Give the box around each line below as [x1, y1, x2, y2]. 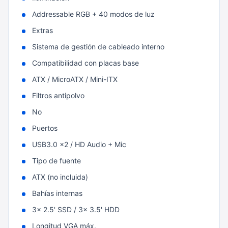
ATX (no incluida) [32, 173, 88, 181]
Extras [32, 26, 53, 35]
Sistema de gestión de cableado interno [32, 42, 164, 51]
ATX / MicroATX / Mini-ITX [32, 75, 118, 83]
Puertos [32, 124, 58, 132]
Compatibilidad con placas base [32, 59, 139, 67]
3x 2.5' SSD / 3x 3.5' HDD [32, 205, 120, 214]
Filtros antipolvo [32, 91, 84, 100]
